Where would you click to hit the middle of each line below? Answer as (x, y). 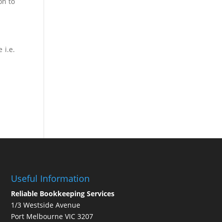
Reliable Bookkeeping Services (62, 194)
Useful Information (50, 179)
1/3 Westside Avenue (45, 205)
